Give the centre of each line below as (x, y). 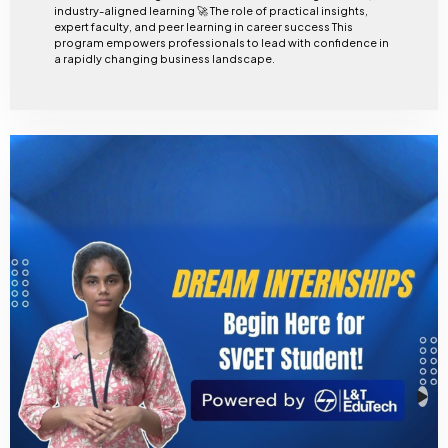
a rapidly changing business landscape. (164, 58)
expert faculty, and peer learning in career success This (192, 26)
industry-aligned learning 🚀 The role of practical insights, (210, 10)
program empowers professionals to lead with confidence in (221, 42)
